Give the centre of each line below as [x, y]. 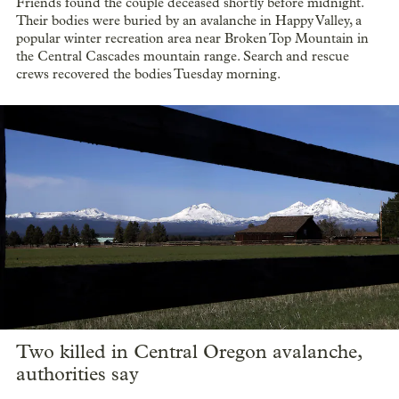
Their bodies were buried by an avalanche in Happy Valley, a [189, 21]
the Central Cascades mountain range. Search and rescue [183, 57]
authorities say [77, 375]
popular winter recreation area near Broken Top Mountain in [192, 39]
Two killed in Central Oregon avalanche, [189, 352]
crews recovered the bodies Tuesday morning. [148, 74]
